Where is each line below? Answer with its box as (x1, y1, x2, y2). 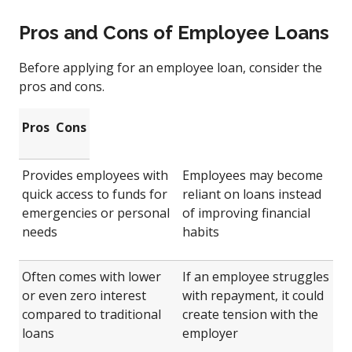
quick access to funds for (22, 185, 167, 203)
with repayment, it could (182, 286, 324, 304)
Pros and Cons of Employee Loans (19, 20, 329, 44)
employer (182, 324, 238, 342)
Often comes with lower (22, 267, 161, 285)
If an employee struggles (182, 267, 329, 285)
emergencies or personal (22, 203, 170, 222)
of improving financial (182, 203, 310, 222)
